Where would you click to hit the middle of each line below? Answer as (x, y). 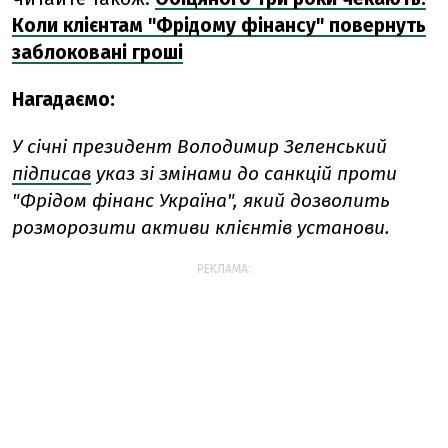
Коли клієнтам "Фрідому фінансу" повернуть (219, 25)
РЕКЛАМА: (224, 268)
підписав (51, 173)
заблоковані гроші (97, 52)
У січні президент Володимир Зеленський (199, 146)
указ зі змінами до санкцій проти (246, 173)
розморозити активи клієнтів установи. (201, 227)
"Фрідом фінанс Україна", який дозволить (201, 200)
